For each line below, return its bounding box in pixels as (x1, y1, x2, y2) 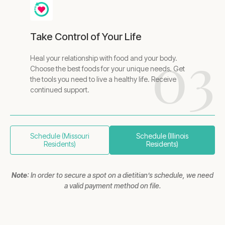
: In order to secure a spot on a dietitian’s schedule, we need (27, 170, 213, 179)
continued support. (30, 85, 89, 94)
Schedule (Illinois (136, 131, 188, 140)
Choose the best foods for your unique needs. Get (30, 64, 185, 73)
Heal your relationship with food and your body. (30, 53, 177, 62)
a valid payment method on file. (64, 181, 161, 190)
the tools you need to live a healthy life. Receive (30, 74, 176, 83)
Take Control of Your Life (30, 30, 142, 43)
